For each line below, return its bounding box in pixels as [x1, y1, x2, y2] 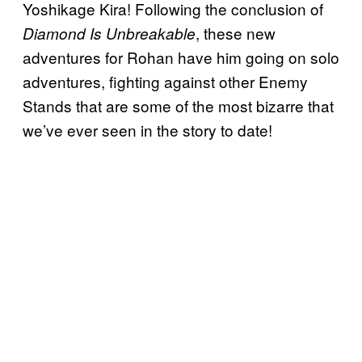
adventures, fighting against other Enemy [23, 69, 308, 92]
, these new [196, 21, 276, 44]
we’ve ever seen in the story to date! [23, 118, 272, 141]
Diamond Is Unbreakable [23, 22, 196, 44]
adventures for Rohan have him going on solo [23, 45, 339, 68]
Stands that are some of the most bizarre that [23, 94, 334, 116]
